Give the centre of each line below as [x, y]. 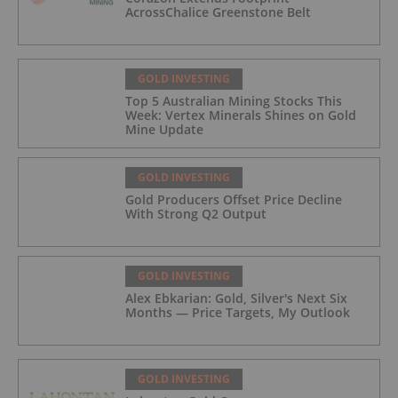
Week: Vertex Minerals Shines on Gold [241, 115]
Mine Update [164, 130]
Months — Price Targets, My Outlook [238, 313]
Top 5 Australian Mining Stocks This [234, 101]
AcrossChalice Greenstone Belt [218, 12]
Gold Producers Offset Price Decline [234, 200]
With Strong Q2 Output [196, 214]
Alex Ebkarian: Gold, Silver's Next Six [236, 298]
